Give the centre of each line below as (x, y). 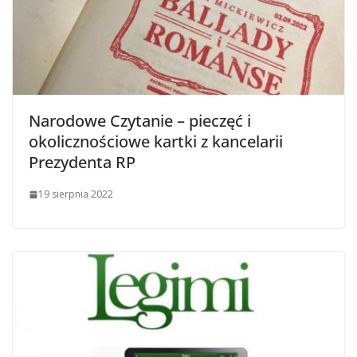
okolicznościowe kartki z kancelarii (156, 142)
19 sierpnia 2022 (76, 194)
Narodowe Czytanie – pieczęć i (140, 121)
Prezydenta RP (82, 163)
